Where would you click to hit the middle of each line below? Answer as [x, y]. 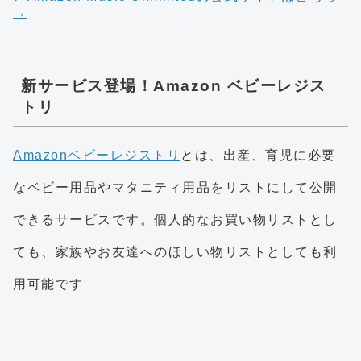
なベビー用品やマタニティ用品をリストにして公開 [175, 187]
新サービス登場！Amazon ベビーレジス [174, 85]
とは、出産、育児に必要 [258, 155]
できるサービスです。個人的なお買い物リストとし [175, 219]
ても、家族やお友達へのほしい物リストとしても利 [175, 251]
